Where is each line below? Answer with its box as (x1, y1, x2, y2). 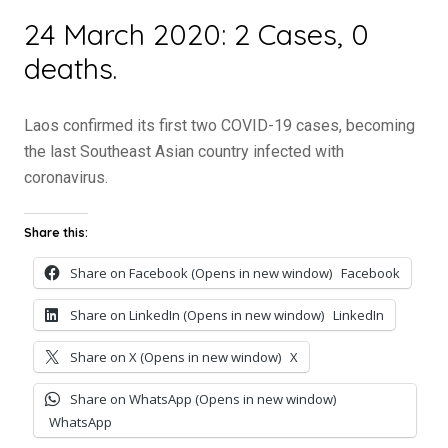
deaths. (24, 50, 117, 86)
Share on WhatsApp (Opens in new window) (70, 390, 336, 408)
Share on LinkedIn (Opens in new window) (70, 306, 324, 324)
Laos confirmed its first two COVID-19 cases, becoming (24, 116, 415, 135)
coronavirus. (24, 168, 108, 187)
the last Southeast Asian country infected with (24, 142, 344, 161)
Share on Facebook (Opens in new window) (70, 264, 332, 282)
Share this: (24, 225, 88, 240)
